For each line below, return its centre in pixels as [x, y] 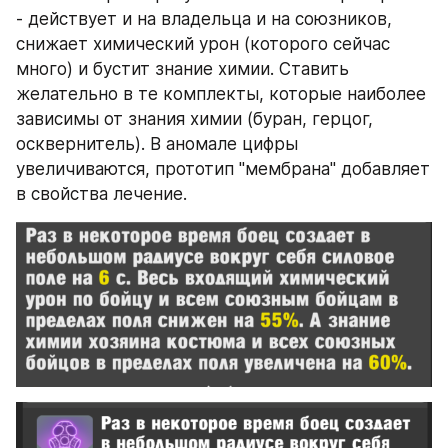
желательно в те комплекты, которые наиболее [221, 93]
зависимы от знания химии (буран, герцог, [194, 118]
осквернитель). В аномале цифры [157, 143]
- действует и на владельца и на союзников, [204, 18]
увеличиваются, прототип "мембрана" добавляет [223, 168]
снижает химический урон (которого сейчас [203, 43]
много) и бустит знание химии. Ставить [182, 68]
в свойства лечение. [101, 193]
